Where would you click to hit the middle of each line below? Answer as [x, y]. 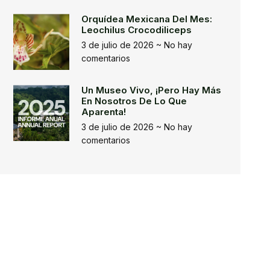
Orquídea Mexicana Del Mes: [147, 19]
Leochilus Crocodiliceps [137, 30]
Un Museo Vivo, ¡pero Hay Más [152, 90]
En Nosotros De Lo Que [134, 101]
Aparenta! [104, 112]
